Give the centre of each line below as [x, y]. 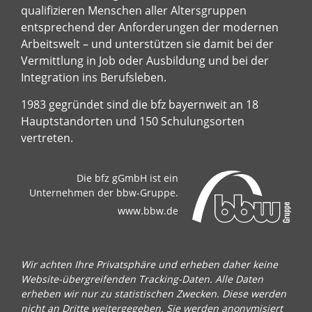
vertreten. [47, 138]
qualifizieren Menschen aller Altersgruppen [134, 10]
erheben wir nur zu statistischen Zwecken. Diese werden [154, 293]
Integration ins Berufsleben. [94, 77]
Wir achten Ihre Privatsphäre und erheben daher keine [149, 264]
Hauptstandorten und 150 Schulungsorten [133, 121]
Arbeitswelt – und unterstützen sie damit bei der [147, 44]
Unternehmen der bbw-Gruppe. [104, 192]
